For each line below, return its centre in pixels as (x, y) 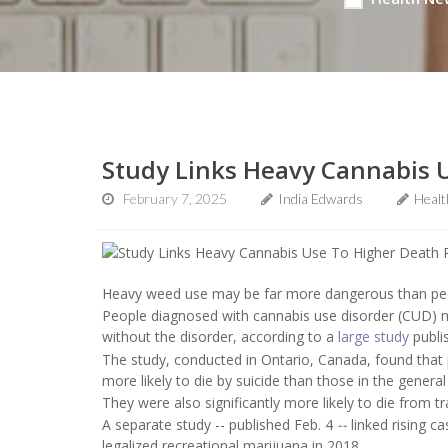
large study (373, 337)
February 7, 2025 (175, 198)
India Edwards (320, 198)
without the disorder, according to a (220, 337)
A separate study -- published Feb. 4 (217, 425)
